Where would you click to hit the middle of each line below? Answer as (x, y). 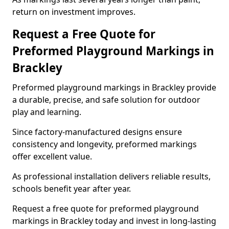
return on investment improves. (74, 12)
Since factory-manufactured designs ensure (97, 132)
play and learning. (47, 112)
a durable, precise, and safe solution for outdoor (106, 100)
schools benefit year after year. (72, 189)
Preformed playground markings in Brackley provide (114, 87)
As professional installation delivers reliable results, (111, 176)
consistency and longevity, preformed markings (105, 144)
